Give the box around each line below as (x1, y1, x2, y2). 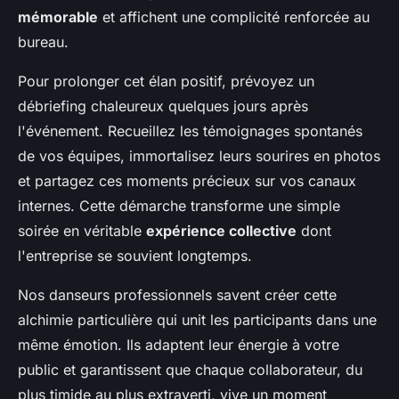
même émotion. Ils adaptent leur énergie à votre (18, 336, 339, 354)
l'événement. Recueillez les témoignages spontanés (18, 122, 362, 141)
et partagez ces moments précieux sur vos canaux (18, 172, 356, 191)
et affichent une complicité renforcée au (98, 8, 370, 27)
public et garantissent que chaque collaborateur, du (18, 361, 362, 379)
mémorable (18, 8, 98, 27)
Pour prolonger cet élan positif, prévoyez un (18, 72, 314, 91)
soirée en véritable (18, 222, 146, 240)
